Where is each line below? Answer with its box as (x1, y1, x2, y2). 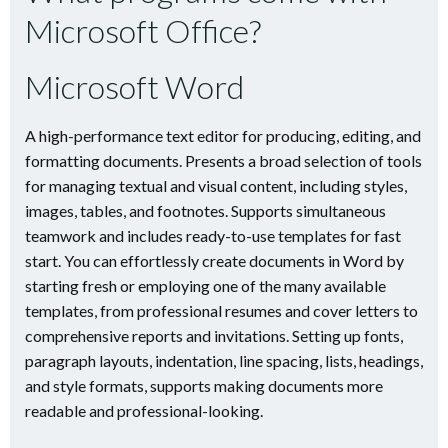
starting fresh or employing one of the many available (25, 276, 386, 295)
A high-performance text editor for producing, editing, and (25, 126, 421, 145)
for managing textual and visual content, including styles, (25, 176, 407, 195)
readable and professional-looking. (25, 401, 263, 420)
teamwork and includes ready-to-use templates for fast (25, 226, 401, 245)
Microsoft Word (25, 67, 244, 106)
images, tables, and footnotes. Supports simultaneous (25, 201, 386, 220)
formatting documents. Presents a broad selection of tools (25, 151, 422, 170)
